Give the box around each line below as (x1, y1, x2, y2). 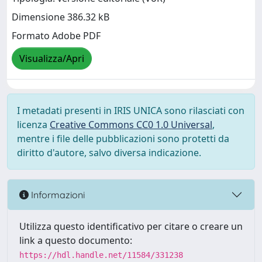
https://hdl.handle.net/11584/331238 (19, 250, 183, 260)
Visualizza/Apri (19, 52, 84, 65)
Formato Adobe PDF (12, 29, 101, 43)
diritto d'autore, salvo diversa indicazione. (17, 146, 201, 159)
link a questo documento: (19, 234, 132, 247)
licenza (17, 118, 50, 131)
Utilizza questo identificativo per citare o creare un (19, 220, 243, 233)
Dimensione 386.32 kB (12, 11, 109, 24)
